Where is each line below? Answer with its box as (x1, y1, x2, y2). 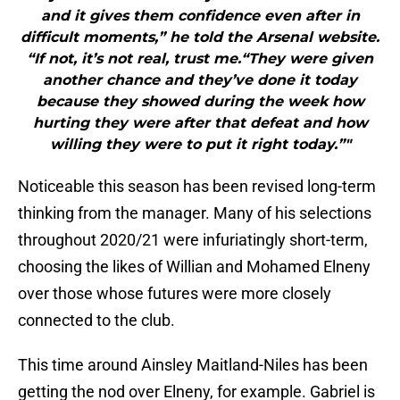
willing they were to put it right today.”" (49, 136, 351, 154)
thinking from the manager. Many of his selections (18, 204, 371, 223)
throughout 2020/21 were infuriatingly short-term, (18, 230, 368, 250)
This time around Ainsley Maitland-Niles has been (18, 355, 368, 375)
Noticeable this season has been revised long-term (18, 177, 376, 196)
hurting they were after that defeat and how (32, 114, 368, 132)
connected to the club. (18, 311, 175, 330)
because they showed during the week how (36, 93, 364, 111)
